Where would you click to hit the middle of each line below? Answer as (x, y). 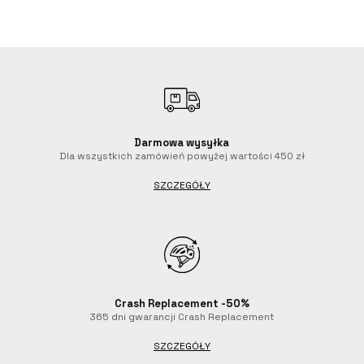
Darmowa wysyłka (182, 143)
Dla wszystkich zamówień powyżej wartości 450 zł (182, 156)
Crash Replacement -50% (182, 304)
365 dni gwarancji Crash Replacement (182, 317)
